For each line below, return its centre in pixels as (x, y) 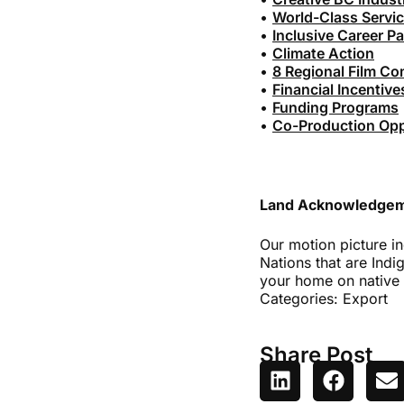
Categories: (301, 298)
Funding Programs (335, 107)
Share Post (316, 354)
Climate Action (323, 53)
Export (365, 298)
